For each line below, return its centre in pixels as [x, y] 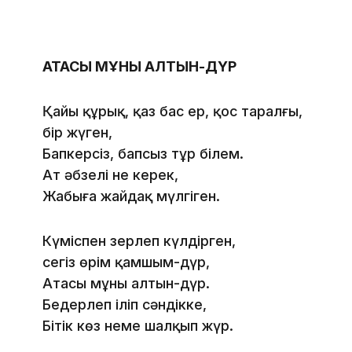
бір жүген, [77, 133]
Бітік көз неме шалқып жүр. [138, 326]
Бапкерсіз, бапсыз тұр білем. [143, 154]
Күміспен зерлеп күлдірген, [139, 241]
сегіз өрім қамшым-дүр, [126, 262]
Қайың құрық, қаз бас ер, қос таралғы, [172, 112]
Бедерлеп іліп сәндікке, [125, 305]
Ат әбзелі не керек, [110, 175]
